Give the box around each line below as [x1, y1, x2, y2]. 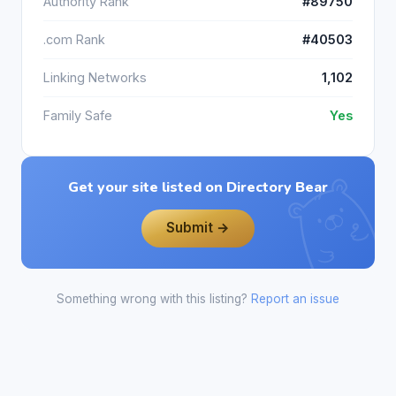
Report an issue [251, 291, 339, 306]
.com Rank [43, 32, 105, 48]
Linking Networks [43, 70, 147, 86]
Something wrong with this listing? [57, 291, 251, 306]
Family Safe [43, 108, 112, 124]
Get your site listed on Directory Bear [68, 178, 328, 198]
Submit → [166, 219, 230, 237]
